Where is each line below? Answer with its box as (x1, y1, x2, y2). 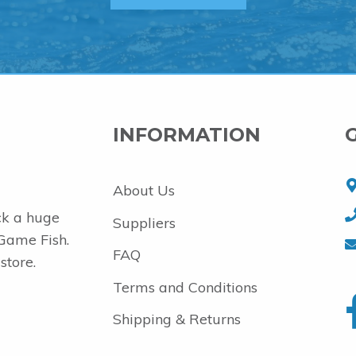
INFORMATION (112, 123, 261, 147)
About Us (112, 181, 175, 200)
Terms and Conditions (112, 277, 257, 296)
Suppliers (112, 213, 176, 232)
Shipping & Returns (112, 309, 241, 328)
